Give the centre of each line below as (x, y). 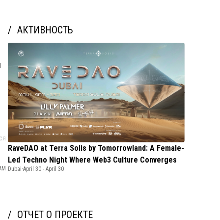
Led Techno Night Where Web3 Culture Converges (92, 160)
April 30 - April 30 (43, 169)
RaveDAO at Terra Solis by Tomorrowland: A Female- (96, 148)
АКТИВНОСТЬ (45, 30)
